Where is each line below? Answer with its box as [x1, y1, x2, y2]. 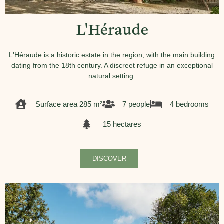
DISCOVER [92, 155, 126, 162]
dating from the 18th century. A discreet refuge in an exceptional [11, 61, 213, 69]
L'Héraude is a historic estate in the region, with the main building [9, 51, 215, 59]
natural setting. [88, 72, 135, 80]
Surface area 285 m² [35, 100, 102, 108]
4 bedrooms [169, 100, 209, 108]
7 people [122, 100, 150, 108]
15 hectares [102, 120, 141, 128]
